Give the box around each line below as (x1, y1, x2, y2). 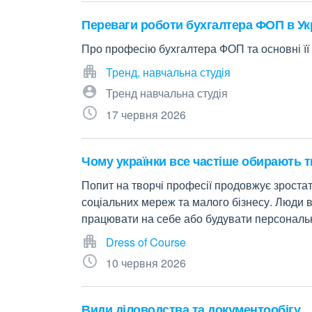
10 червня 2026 (106, 255, 186, 271)
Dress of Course (106, 234, 186, 250)
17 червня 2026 (106, 107, 186, 123)
